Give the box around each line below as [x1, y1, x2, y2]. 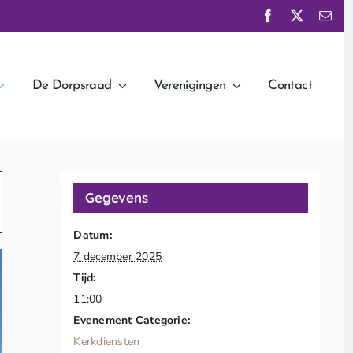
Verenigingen [154, 79, 226, 93]
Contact [268, 79, 313, 93]
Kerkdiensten [73, 334, 140, 350]
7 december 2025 [73, 249, 162, 265]
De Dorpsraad [32, 79, 112, 93]
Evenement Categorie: [73, 313, 191, 329]
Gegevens [85, 189, 148, 206]
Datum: [73, 228, 112, 243]
